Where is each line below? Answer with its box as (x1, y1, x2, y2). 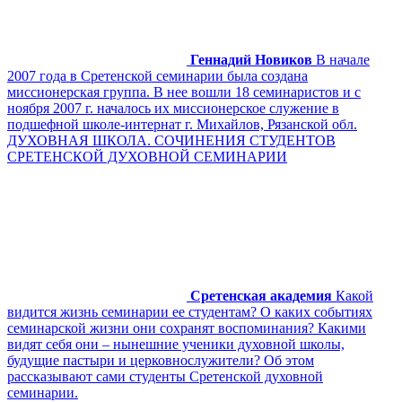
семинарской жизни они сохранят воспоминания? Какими (7, 319, 366, 336)
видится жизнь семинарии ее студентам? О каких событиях (7, 303, 372, 319)
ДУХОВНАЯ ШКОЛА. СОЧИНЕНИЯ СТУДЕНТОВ (7, 132, 336, 148)
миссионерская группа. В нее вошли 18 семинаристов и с (7, 83, 361, 100)
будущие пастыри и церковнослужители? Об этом (7, 352, 314, 368)
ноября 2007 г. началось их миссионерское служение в (7, 100, 339, 116)
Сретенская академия (190, 287, 332, 303)
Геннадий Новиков (190, 51, 312, 67)
